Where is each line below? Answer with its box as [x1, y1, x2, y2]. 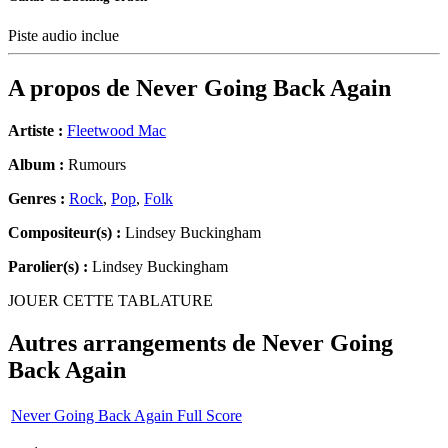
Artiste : [8, 122, 63, 140]
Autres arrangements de [8, 330, 262, 357]
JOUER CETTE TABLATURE [8, 292, 213, 310]
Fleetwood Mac [67, 122, 166, 140]
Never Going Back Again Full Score [11, 406, 242, 424]
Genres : [8, 190, 69, 208]
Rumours [64, 156, 126, 174]
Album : [8, 156, 64, 174]
